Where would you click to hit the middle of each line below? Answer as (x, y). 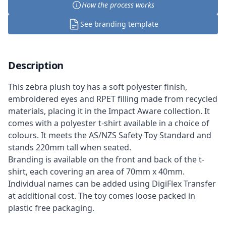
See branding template (119, 24)
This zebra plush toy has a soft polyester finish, (98, 87)
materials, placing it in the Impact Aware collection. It (109, 111)
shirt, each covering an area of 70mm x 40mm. (96, 172)
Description (36, 65)
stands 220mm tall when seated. (70, 147)
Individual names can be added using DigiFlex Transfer (112, 184)
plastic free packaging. (51, 208)
